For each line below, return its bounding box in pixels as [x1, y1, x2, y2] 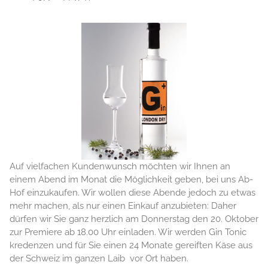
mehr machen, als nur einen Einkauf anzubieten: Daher [10, 200, 236, 211]
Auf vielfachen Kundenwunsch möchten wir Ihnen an [10, 160, 230, 172]
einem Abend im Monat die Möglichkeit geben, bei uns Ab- [10, 173, 253, 185]
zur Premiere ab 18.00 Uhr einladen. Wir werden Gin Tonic [10, 226, 246, 237]
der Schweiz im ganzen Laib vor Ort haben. [10, 252, 188, 264]
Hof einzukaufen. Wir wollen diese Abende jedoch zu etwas [10, 187, 255, 198]
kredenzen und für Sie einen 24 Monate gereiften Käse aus [10, 239, 252, 251]
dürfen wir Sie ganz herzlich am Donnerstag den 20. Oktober [10, 213, 258, 224]
